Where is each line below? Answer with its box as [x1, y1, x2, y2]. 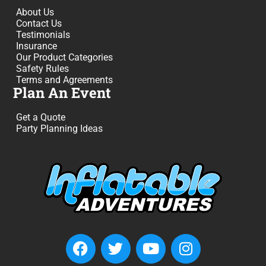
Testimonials [16, 29, 71, 41]
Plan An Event [13, 83, 112, 103]
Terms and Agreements [16, 74, 113, 86]
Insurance [16, 40, 58, 52]
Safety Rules [16, 63, 69, 75]
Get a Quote [16, 112, 66, 123]
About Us [16, 7, 55, 18]
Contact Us [16, 18, 62, 30]
